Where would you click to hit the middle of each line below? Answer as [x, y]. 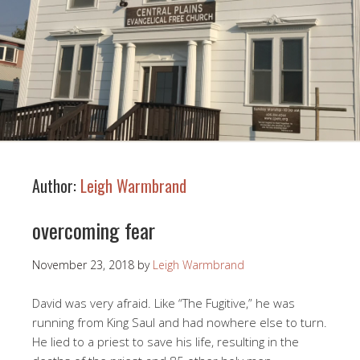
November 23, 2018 [83, 265]
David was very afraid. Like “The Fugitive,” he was [164, 303]
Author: [56, 186]
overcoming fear [94, 231]
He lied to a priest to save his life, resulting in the [166, 342]
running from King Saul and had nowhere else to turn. [180, 323]
